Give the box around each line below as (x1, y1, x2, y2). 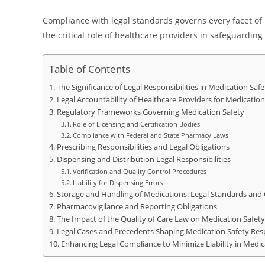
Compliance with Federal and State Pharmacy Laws (73, 131, 229, 140)
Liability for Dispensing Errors (73, 178, 163, 187)
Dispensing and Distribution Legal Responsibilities (56, 154, 231, 164)
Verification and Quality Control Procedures (73, 167, 207, 176)
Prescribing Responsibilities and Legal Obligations (56, 142, 230, 152)
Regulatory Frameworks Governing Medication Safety (56, 107, 244, 117)
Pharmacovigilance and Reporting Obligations (56, 202, 217, 212)
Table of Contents (49, 62, 130, 76)
